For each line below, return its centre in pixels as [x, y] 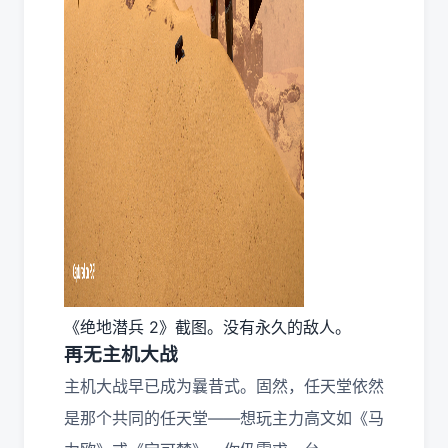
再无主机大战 [121, 354]
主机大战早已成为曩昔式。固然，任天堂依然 [224, 386]
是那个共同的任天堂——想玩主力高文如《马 [224, 418]
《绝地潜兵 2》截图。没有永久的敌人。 [207, 327]
